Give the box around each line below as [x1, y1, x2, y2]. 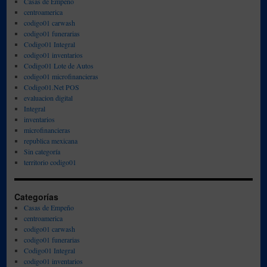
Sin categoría [23, 147, 60, 156]
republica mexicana [23, 136, 77, 145]
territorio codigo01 [23, 157, 76, 167]
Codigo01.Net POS [23, 82, 79, 92]
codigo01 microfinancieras [23, 72, 98, 81]
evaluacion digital [23, 93, 73, 103]
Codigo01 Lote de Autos [23, 61, 94, 70]
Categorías [14, 191, 58, 203]
